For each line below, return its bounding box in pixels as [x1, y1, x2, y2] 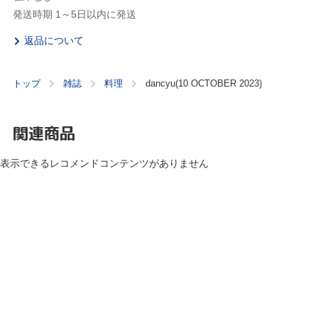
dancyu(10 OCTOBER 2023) [146, 78, 262, 89]
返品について [24, 35, 84, 47]
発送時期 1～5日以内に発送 [13, 9, 136, 21]
